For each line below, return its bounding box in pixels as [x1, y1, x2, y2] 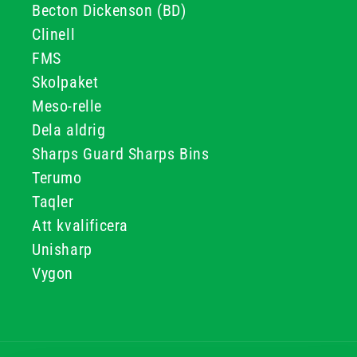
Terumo [32, 168, 82, 187]
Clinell [32, 25, 76, 44]
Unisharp [32, 240, 92, 259]
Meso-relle [32, 96, 102, 116]
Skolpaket [32, 73, 99, 92]
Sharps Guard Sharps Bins [32, 144, 210, 163]
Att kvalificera [32, 216, 128, 235]
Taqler [32, 192, 74, 211]
